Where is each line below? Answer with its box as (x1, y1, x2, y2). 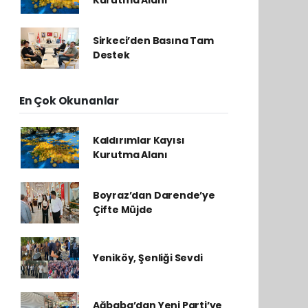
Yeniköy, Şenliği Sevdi (92, 250, 203, 265)
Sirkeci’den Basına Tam (92, 34, 214, 47)
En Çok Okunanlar (19, 93, 119, 108)
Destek (92, 48, 130, 62)
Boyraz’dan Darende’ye (92, 188, 215, 202)
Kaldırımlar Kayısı (92, 133, 185, 147)
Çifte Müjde (92, 203, 153, 217)
